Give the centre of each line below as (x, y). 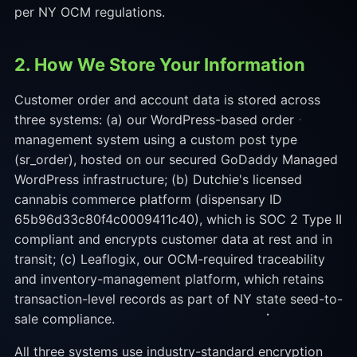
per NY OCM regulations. (89, 12)
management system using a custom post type (155, 139)
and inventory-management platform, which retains (169, 279)
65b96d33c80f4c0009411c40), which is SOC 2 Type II (178, 219)
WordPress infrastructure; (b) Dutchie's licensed (158, 179)
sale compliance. (64, 319)
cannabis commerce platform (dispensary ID (148, 199)
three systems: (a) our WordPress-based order (154, 120)
